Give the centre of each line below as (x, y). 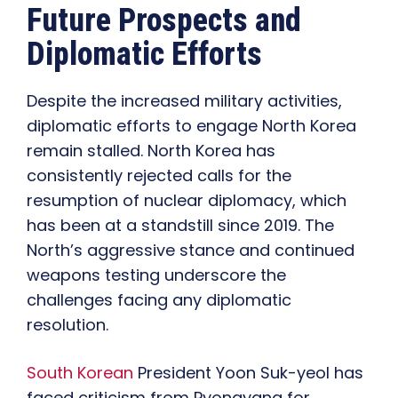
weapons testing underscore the (156, 275)
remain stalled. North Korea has (151, 151)
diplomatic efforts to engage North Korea (191, 126)
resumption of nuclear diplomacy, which (187, 201)
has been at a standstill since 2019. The (180, 226)
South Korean (80, 373)
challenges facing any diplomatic (159, 300)
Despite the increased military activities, (184, 101)
